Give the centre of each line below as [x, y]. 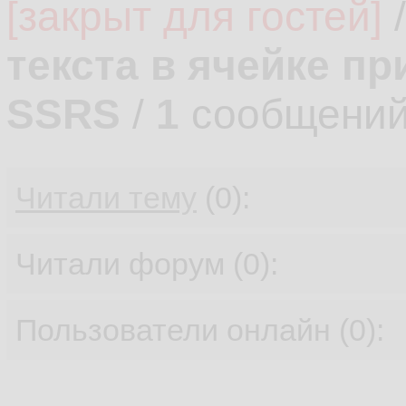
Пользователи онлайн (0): [200, 330]
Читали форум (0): [147, 264]
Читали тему [106, 198]
